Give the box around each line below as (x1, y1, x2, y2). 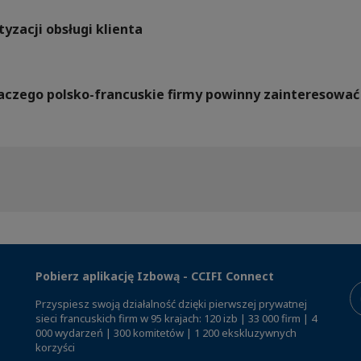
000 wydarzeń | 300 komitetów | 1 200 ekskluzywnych (35, 325, 297, 340)
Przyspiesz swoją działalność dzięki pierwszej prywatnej (35, 296, 307, 311)
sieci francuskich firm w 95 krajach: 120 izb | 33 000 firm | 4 (35, 310, 317, 326)
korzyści (35, 339, 75, 355)
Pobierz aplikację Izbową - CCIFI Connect (35, 268, 274, 284)
